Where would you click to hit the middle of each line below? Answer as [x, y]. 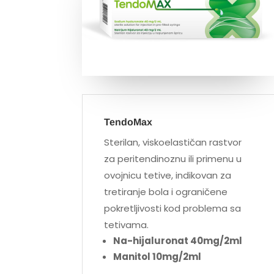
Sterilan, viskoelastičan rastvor [173, 143]
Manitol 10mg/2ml [157, 257]
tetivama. [127, 225]
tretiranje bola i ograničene [166, 192]
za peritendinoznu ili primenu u [173, 159]
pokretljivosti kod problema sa [173, 209]
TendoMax [128, 122]
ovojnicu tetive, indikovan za [168, 176]
